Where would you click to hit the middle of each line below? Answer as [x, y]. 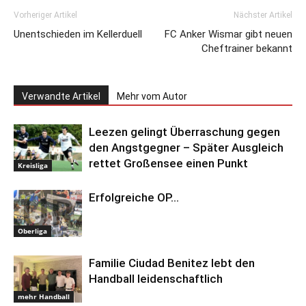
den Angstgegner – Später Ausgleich [186, 148]
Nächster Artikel [263, 15]
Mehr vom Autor [152, 97]
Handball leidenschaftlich [156, 279]
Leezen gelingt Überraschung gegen [184, 132]
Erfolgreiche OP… [134, 198]
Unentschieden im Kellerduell [78, 34]
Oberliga [32, 231]
